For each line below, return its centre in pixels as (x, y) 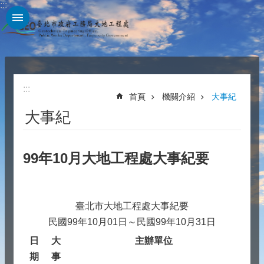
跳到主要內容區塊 (44, 11)
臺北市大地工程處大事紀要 (132, 206)
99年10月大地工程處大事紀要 (116, 158)
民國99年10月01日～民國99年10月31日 (132, 222)
